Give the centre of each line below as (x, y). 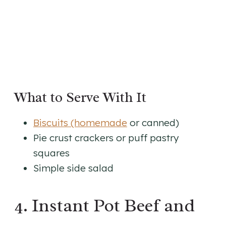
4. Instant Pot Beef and (104, 206)
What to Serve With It (80, 97)
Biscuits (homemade (80, 123)
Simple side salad (73, 168)
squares (51, 153)
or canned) (153, 123)
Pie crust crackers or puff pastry (106, 138)
